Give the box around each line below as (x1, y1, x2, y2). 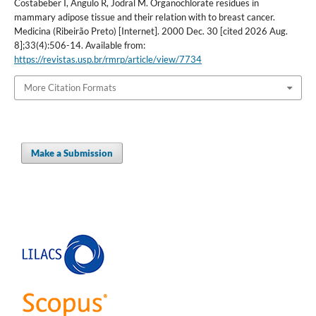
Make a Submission (31, 147, 114, 159)
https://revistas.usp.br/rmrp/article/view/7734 (13, 54, 202, 66)
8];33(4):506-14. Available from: (13, 39, 145, 51)
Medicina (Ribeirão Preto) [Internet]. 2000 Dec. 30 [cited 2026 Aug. (13, 25, 288, 37)
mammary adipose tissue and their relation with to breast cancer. (13, 11, 275, 23)
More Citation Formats (23, 82, 116, 94)
